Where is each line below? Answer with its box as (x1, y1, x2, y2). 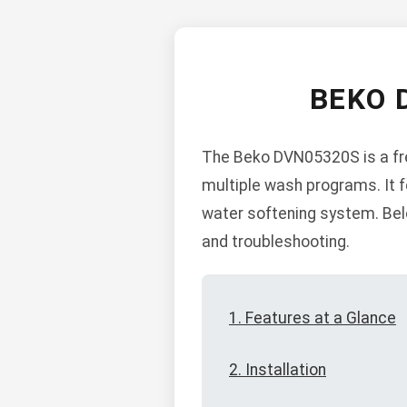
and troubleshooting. (202, 233, 350, 252)
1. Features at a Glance (229, 309, 396, 328)
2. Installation (229, 361, 326, 380)
